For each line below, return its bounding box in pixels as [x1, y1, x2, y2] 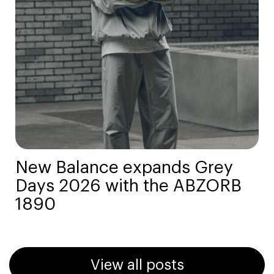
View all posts [90, 257, 184, 273]
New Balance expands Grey [15, 159, 233, 177]
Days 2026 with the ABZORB [15, 177, 242, 195]
